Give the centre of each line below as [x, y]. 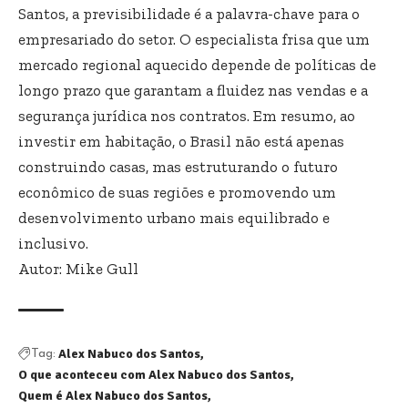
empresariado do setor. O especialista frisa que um [194, 39]
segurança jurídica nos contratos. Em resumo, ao [187, 115]
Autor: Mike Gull [78, 268]
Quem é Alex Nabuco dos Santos [113, 395]
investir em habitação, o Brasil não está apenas [181, 141]
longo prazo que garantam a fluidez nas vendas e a [193, 90]
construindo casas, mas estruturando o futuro [178, 166]
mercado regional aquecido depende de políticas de [197, 64]
